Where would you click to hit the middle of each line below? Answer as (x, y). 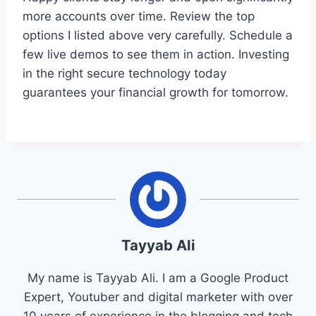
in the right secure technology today (124, 73)
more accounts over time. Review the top (139, 16)
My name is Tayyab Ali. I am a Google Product (158, 278)
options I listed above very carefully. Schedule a (158, 35)
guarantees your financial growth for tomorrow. (156, 92)
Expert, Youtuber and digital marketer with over (158, 297)
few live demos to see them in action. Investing (156, 54)
